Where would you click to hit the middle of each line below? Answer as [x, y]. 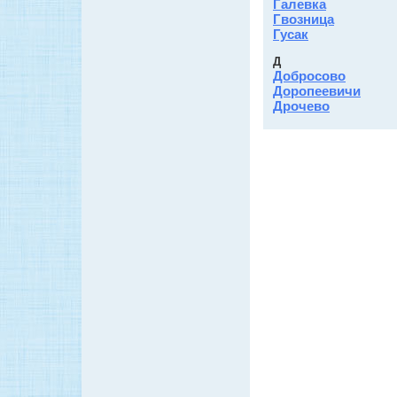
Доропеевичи [317, 91]
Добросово [309, 76]
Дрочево [301, 106]
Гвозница [304, 19]
